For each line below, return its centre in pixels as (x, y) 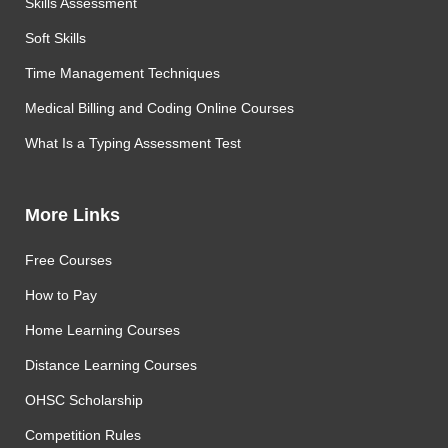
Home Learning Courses (102, 330)
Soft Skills (55, 38)
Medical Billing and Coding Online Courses (159, 108)
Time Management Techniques (122, 73)
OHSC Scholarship (84, 400)
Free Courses (68, 260)
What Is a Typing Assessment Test (133, 143)
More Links (72, 215)
